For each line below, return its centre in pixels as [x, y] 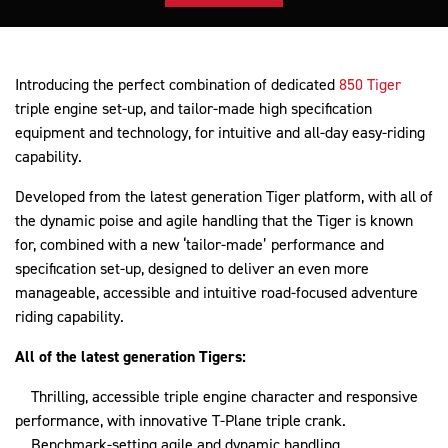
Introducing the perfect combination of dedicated [177, 84]
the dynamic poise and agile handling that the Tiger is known [214, 220]
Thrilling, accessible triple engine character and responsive [216, 396]
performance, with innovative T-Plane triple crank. [180, 420]
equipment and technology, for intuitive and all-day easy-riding [220, 132]
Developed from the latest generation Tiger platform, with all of [224, 196]
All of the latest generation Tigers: [130, 356]
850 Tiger [370, 84]
